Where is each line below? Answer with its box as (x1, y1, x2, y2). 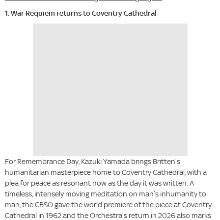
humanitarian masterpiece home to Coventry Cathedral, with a (5, 167, 207, 177)
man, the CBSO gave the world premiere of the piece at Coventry (5, 200, 212, 210)
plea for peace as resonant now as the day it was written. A (5, 178, 194, 188)
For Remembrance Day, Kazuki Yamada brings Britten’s (5, 157, 180, 166)
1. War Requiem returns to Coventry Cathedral (5, 8, 158, 18)
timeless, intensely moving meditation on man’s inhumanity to (5, 189, 206, 199)
